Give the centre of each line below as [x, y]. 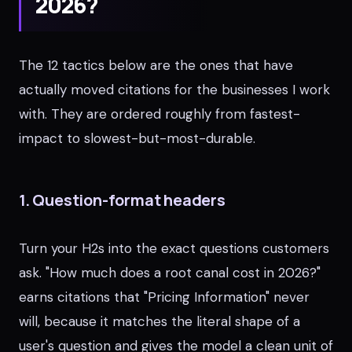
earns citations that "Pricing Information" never [164, 297]
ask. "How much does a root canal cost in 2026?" [170, 273]
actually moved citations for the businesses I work [174, 90]
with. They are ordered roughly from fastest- [159, 114]
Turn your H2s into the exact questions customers [174, 248]
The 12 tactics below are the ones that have [156, 65]
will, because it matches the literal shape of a [159, 321]
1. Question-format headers [122, 200]
